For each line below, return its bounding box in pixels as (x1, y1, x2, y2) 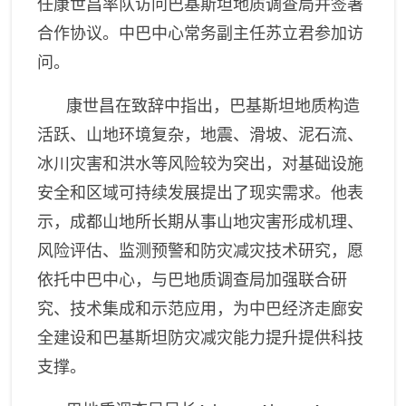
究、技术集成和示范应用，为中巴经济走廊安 (37, 300, 364, 319)
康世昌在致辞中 (66, 97, 181, 116)
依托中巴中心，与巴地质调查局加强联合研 (37, 271, 348, 290)
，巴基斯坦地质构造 (213, 97, 361, 116)
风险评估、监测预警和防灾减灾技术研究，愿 (37, 242, 364, 261)
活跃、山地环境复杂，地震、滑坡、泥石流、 (37, 126, 364, 145)
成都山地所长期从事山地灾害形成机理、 (70, 213, 364, 232)
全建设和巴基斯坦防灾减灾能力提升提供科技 (37, 329, 364, 348)
